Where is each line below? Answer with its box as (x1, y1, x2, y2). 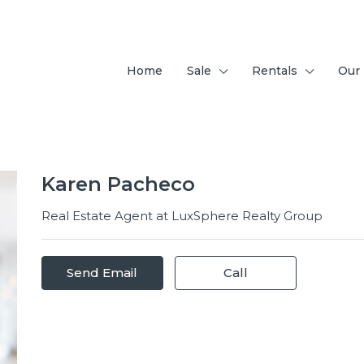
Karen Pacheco (41, 172, 195, 196)
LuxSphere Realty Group (171, 208, 323, 223)
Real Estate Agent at (41, 208, 171, 223)
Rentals (252, 63, 297, 78)
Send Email (67, 265, 138, 280)
